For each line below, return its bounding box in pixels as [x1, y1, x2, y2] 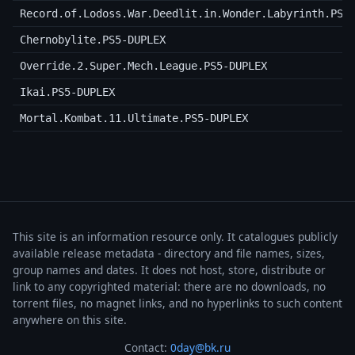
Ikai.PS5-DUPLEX [19, 86, 115, 99]
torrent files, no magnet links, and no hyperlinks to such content [13, 295, 342, 311]
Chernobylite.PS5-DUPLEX [19, 33, 166, 47]
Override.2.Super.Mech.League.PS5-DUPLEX [19, 59, 267, 73]
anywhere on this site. [13, 311, 127, 327]
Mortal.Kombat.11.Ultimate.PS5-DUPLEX [19, 112, 248, 125]
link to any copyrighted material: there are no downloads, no [13, 278, 326, 294]
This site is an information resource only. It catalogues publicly [13, 228, 338, 244]
